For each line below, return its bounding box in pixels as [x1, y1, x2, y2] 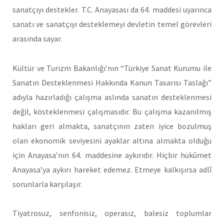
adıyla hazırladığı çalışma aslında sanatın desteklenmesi [12, 91, 211, 102]
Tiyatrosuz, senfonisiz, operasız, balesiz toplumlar [12, 208, 211, 218]
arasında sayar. [12, 33, 62, 43]
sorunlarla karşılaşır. [12, 178, 82, 189]
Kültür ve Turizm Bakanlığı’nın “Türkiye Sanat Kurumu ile [12, 62, 211, 73]
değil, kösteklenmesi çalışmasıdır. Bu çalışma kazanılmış [12, 106, 211, 116]
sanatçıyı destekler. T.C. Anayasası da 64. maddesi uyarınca [12, 4, 211, 14]
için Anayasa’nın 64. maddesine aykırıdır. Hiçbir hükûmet [12, 149, 211, 160]
